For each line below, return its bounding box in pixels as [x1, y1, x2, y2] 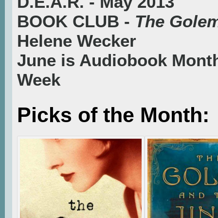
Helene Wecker [17, 31, 136, 51]
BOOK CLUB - [17, 12, 135, 31]
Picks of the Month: [17, 103, 209, 127]
